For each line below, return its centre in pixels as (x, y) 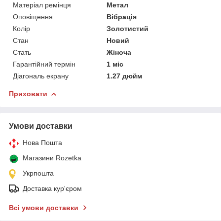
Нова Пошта (42, 142)
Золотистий (128, 28)
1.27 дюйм (125, 76)
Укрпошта (38, 173)
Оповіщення (33, 17)
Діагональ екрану (41, 76)
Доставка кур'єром (52, 188)
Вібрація (122, 17)
